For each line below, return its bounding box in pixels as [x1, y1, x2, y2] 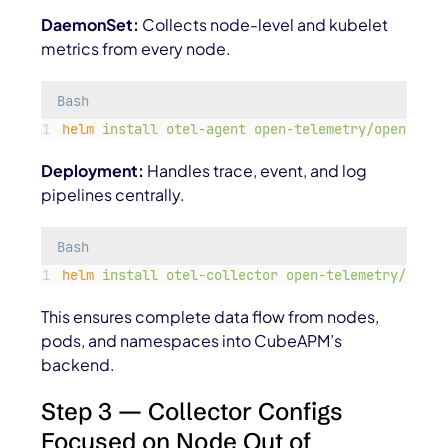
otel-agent [165, 120, 246, 139]
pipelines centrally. [41, 184, 186, 206]
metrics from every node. [41, 38, 232, 60]
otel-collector [165, 266, 278, 285]
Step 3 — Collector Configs [41, 397, 344, 427]
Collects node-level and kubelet [139, 14, 389, 36]
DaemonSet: [41, 14, 140, 36]
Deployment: [41, 160, 145, 182]
